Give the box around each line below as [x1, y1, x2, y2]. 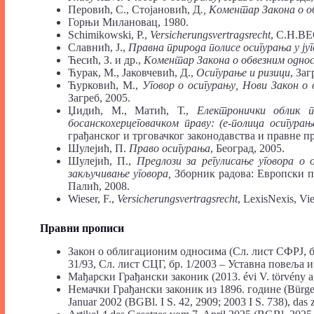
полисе [209, 41, 240, 53]
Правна [128, 41, 164, 53]
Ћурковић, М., [68, 78, 142, 91]
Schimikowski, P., [68, 28, 150, 41]
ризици [258, 66, 290, 78]
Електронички [196, 104, 266, 116]
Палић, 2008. [68, 179, 130, 192]
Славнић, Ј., [68, 41, 128, 53]
